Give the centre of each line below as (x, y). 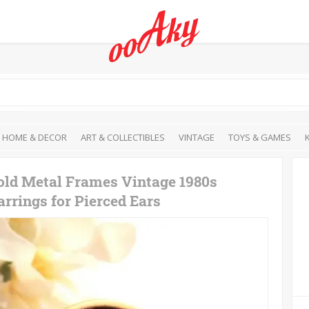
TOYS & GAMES (260, 137)
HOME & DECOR (34, 137)
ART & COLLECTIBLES (123, 137)
